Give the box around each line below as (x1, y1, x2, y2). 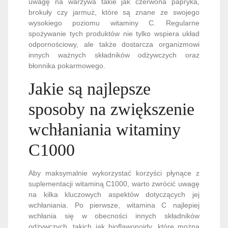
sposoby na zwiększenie (28, 99, 194, 119)
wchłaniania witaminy (28, 120, 181, 139)
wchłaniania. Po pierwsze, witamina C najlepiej (28, 201, 199, 209)
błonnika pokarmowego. (28, 61, 105, 70)
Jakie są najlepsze (28, 79, 151, 98)
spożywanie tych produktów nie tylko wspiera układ (28, 29, 199, 38)
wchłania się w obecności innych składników (28, 211, 199, 220)
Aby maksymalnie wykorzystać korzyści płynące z (28, 168, 199, 177)
